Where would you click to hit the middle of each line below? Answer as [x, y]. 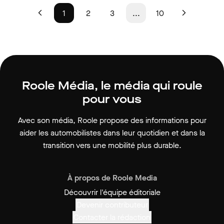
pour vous [112, 99]
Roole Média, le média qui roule [112, 86]
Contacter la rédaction [112, 217]
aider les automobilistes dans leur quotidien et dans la [112, 133]
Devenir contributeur [112, 205]
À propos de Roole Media [112, 178]
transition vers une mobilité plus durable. [112, 145]
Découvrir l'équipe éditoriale [112, 192]
